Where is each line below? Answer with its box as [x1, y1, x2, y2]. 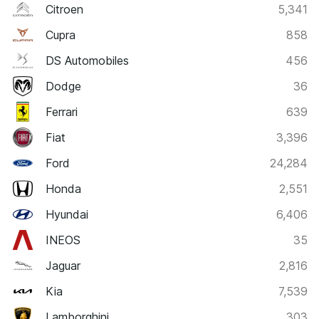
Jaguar [46, 258, 80, 273]
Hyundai [46, 207, 88, 222]
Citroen [46, 2, 83, 17]
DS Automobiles [46, 53, 129, 68]
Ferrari [46, 105, 78, 120]
